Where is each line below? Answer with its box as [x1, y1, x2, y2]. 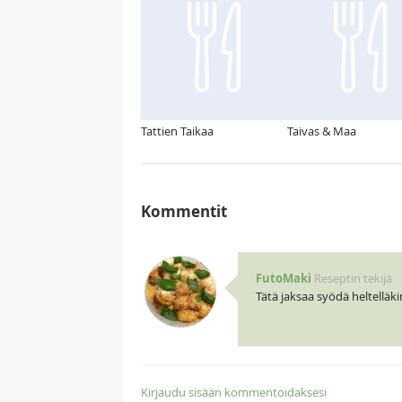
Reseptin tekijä [313, 270, 392, 287]
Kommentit [141, 201, 227, 223]
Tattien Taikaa [141, 123, 214, 140]
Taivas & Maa [287, 123, 356, 140]
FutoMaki [255, 270, 311, 287]
